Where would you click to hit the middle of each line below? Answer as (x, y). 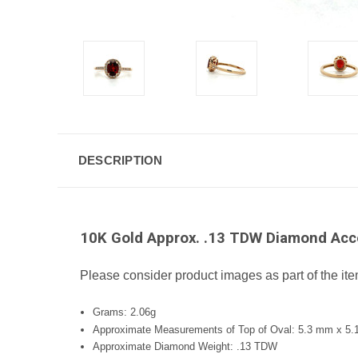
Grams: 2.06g (125, 312)
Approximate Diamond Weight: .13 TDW (185, 346)
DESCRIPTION (120, 160)
